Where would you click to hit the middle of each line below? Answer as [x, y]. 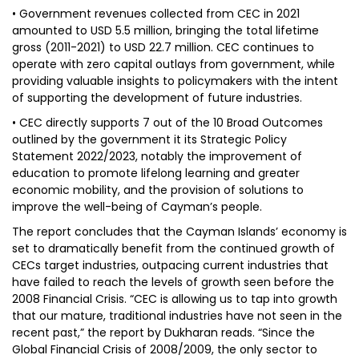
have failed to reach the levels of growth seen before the [173, 282]
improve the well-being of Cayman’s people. [137, 207]
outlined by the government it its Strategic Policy [149, 139]
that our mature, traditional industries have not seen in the [177, 316]
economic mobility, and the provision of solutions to [158, 190]
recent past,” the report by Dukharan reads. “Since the [163, 333]
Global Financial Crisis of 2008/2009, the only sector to [165, 349]
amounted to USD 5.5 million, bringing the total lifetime [165, 30]
